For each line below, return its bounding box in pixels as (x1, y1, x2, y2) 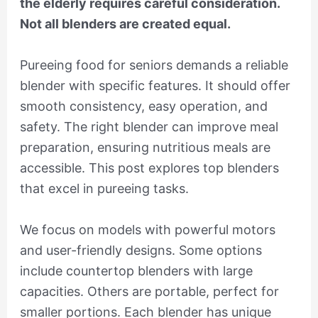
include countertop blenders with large (19, 263, 253, 279)
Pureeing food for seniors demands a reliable (19, 57, 288, 73)
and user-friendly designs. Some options (19, 243, 262, 258)
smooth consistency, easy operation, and (19, 99, 268, 114)
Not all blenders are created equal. (19, 16, 231, 32)
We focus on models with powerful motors (19, 222, 275, 238)
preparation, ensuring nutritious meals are (19, 140, 270, 155)
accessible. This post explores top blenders (19, 160, 279, 176)
